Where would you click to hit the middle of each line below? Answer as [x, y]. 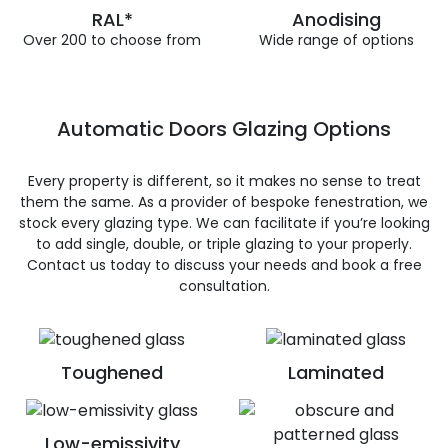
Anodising [336, 19]
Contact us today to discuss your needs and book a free [224, 265]
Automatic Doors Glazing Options [224, 129]
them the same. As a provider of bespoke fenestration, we [224, 202]
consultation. [224, 286]
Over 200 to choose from [112, 40]
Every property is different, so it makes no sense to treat [224, 181]
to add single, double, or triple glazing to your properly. [224, 244]
